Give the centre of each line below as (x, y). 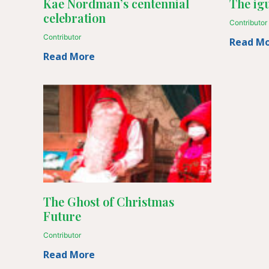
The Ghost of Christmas (109, 201)
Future (62, 216)
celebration (74, 18)
